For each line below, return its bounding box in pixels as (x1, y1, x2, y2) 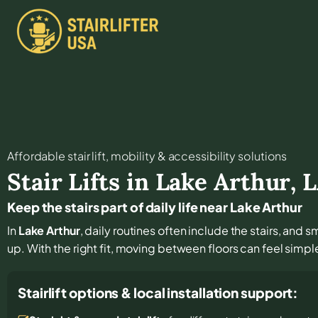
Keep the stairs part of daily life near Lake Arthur (7, 198, 302, 215)
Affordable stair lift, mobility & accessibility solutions (7, 148, 287, 163)
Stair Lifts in (7, 166, 155, 197)
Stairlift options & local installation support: (18, 283, 299, 301)
